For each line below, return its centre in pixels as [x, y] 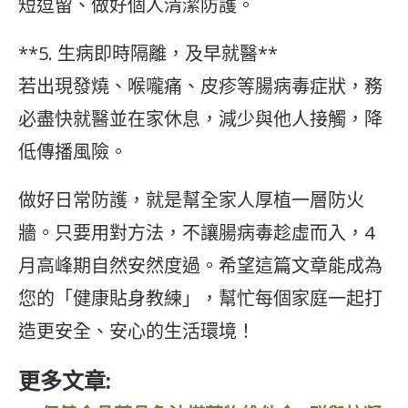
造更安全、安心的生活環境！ [137, 331]
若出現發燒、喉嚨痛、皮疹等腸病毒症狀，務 [200, 87]
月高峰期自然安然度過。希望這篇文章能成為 [200, 266]
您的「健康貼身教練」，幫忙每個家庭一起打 [200, 299]
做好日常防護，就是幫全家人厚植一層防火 [191, 200]
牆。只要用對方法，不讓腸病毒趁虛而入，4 [196, 233]
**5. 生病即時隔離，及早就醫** [148, 54]
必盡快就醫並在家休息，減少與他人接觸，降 [200, 119]
